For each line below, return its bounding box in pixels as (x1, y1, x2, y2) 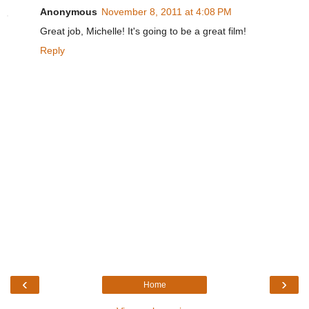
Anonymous (40, 6, 97, 17)
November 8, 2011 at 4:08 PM (101, 6, 232, 17)
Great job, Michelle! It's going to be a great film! (40, 25, 246, 37)
